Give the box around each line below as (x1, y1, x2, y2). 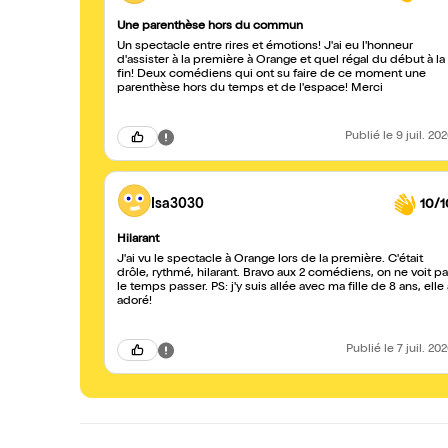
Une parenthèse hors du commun (117, 21, 303, 33)
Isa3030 (151, 197, 204, 212)
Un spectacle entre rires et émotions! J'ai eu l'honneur (117, 41, 413, 53)
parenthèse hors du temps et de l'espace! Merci (351, 83, 383, 95)
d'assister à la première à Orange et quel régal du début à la (117, 55, 445, 67)
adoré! (117, 296, 152, 308)
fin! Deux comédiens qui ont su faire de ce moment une (117, 69, 426, 81)
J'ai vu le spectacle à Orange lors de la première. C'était (117, 254, 423, 266)
